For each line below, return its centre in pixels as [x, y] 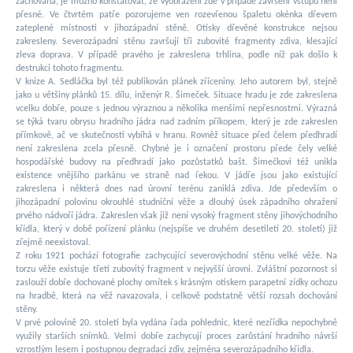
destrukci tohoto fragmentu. [70, 69]
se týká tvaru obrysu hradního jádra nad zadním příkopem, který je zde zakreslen [176, 123]
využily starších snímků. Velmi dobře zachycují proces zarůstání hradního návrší [176, 337]
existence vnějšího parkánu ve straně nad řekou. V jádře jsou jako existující [176, 176]
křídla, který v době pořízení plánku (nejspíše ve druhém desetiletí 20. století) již [176, 230]
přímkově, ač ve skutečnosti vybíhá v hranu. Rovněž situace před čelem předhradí [176, 136]
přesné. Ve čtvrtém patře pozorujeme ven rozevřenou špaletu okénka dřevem [176, 15]
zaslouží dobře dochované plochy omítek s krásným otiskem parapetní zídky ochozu [176, 283]
